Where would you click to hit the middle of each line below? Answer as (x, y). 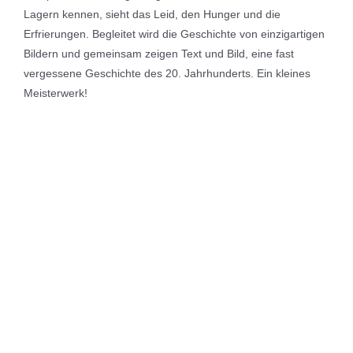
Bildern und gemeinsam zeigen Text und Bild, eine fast (159, 54)
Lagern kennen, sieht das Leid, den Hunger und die (152, 15)
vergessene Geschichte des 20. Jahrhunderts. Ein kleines (167, 74)
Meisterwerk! (56, 93)
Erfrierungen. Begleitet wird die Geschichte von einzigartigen (174, 34)
